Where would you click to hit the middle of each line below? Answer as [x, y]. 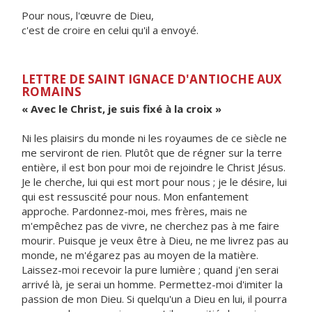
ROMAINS [52, 92]
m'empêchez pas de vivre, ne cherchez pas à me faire [150, 226]
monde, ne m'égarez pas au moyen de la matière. [140, 255]
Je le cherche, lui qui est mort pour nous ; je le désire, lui [154, 182]
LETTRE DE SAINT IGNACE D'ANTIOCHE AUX [151, 79]
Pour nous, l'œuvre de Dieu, [88, 15]
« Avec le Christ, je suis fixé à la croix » [122, 109]
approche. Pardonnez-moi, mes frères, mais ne [134, 211]
